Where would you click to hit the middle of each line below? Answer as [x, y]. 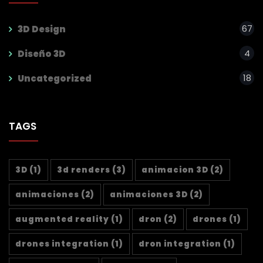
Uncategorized [55, 79]
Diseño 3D [42, 54]
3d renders [84, 170]
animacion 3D [175, 170]
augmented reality [62, 220]
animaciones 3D [149, 195]
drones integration [62, 244]
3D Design [42, 29]
